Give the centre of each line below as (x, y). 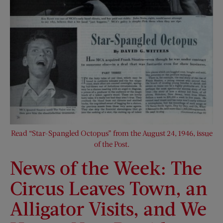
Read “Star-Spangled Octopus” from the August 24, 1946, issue (111, 133)
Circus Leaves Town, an (109, 187)
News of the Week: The (106, 167)
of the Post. (111, 144)
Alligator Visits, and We (108, 208)
